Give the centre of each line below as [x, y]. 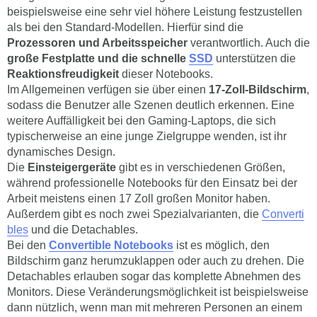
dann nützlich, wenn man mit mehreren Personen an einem [155, 308]
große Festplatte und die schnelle [98, 59]
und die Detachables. [83, 230]
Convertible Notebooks [111, 246]
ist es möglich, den [221, 246]
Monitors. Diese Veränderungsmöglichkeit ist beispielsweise [158, 292]
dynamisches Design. [61, 152]
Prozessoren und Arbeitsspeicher [97, 43]
